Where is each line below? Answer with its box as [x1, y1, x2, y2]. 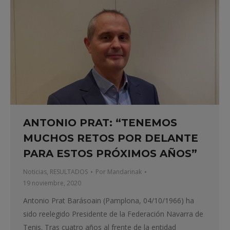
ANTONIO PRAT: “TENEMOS [23, 116, 177, 129]
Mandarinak [107, 167, 142, 176]
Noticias [23, 167, 47, 176]
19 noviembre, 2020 [23, 178, 81, 187]
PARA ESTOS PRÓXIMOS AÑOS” [23, 147, 197, 160]
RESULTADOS [50, 167, 88, 176]
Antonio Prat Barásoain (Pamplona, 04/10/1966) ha [23, 195, 194, 205]
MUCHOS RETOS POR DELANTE [23, 131, 198, 144]
